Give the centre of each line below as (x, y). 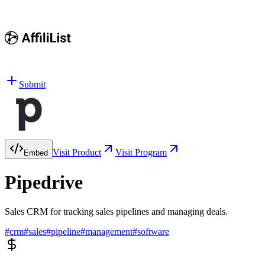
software (153, 231)
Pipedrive (44, 182)
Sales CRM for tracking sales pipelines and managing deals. (116, 211)
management (109, 231)
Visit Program (141, 152)
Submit (32, 84)
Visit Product (77, 152)
